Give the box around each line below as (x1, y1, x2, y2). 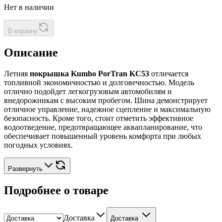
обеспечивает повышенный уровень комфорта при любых (4, 132, 201, 141)
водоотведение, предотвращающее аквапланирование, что (4, 123, 202, 132)
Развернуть (8, 165, 43, 173)
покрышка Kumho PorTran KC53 (30, 69, 149, 78)
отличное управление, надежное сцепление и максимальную (4, 105, 211, 114)
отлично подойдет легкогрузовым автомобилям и (4, 87, 172, 96)
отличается (149, 69, 188, 78)
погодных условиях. (4, 141, 73, 150)
